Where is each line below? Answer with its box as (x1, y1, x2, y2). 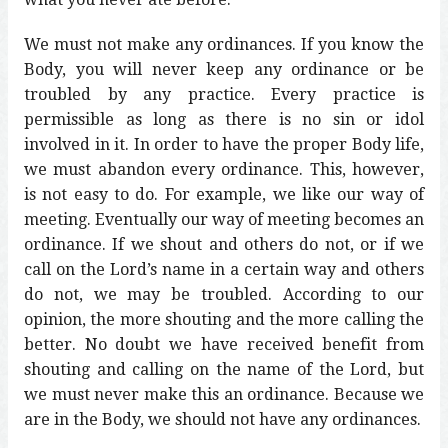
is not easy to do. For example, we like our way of (24, 184, 424, 204)
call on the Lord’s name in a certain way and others (24, 259, 424, 279)
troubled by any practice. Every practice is (24, 84, 424, 104)
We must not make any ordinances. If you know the (24, 34, 424, 54)
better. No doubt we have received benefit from (24, 334, 424, 354)
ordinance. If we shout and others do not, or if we (24, 234, 424, 254)
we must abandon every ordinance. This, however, (24, 159, 424, 179)
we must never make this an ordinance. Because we (24, 384, 424, 404)
